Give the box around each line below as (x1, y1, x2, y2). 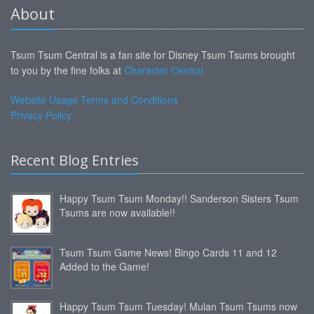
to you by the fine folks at (11, 62, 124, 77)
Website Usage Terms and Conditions (11, 92, 178, 107)
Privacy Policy (11, 107, 71, 122)
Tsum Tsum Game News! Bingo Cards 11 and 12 (60, 245, 277, 259)
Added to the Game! (60, 259, 149, 273)
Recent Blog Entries (11, 150, 139, 170)
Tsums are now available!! (60, 205, 175, 219)
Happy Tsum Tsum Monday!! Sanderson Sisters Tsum (60, 191, 299, 205)
